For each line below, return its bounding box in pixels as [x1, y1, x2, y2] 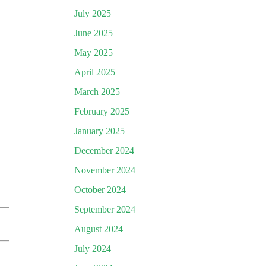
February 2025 [74, 106, 129, 116]
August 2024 [74, 224, 123, 234]
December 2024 [74, 145, 134, 156]
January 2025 [74, 126, 125, 136]
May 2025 [74, 47, 113, 58]
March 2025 [74, 87, 120, 97]
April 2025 [74, 67, 115, 77]
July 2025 [74, 8, 111, 18]
